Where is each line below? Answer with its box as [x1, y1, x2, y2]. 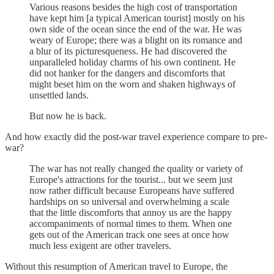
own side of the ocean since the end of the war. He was [29, 23, 242, 34]
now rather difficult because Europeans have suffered [29, 185, 234, 196]
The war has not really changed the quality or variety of [29, 163, 243, 174]
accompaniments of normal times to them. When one [29, 218, 232, 229]
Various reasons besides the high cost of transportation [29, 1, 237, 12]
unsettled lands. [29, 89, 89, 100]
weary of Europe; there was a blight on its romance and [29, 34, 242, 45]
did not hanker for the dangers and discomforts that [29, 67, 225, 78]
